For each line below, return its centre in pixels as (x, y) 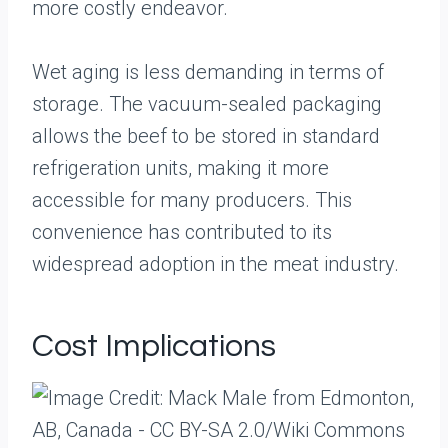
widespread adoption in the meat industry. (215, 264)
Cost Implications (154, 346)
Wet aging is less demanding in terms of (208, 72)
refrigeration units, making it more (180, 168)
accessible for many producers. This (192, 200)
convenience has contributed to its (182, 232)
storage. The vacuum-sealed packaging (207, 104)
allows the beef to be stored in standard (206, 136)
